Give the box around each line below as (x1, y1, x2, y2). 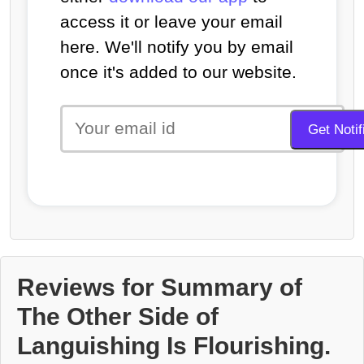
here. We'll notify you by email (60, 37, 293, 56)
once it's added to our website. (60, 62, 297, 81)
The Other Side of (17, 302, 219, 330)
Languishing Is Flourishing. (17, 331, 331, 359)
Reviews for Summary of (17, 273, 302, 301)
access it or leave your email (60, 11, 283, 31)
